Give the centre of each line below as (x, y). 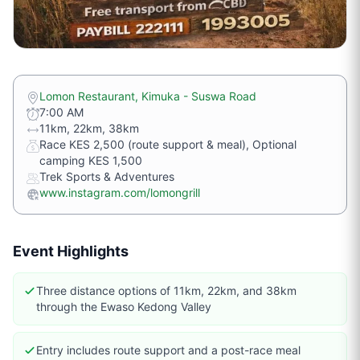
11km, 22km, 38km (89, 128)
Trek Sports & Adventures (107, 176)
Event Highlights (71, 251)
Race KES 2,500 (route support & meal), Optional (168, 144)
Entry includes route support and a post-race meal (168, 350)
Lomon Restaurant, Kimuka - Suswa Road (148, 96)
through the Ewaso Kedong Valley (124, 307)
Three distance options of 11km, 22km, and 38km (166, 290)
